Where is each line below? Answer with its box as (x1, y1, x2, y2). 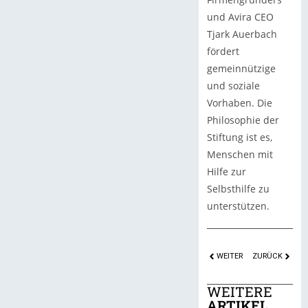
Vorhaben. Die (206, 96, 272, 109)
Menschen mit (206, 147, 273, 161)
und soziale (206, 78, 260, 92)
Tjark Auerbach (206, 27, 277, 41)
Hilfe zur (206, 164, 246, 178)
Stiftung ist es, (206, 130, 272, 144)
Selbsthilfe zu (206, 181, 269, 195)
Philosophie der (206, 113, 279, 126)
